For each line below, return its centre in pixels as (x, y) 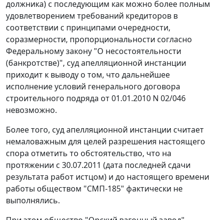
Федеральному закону (49, 51)
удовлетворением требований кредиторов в (92, 16)
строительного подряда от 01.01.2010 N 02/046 (96, 98)
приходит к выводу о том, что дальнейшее (88, 75)
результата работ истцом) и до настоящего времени (108, 177)
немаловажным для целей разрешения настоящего (106, 142)
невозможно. (31, 110)
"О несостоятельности (137, 51)
